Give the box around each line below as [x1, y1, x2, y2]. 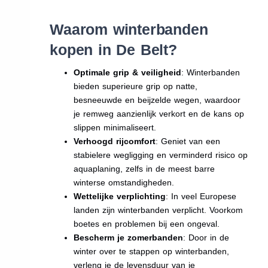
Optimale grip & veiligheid [74, 67, 182, 77]
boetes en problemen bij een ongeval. [74, 218, 220, 229]
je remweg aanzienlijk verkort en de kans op [74, 108, 245, 118]
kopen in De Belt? [50, 41, 177, 58]
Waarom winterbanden [50, 20, 208, 38]
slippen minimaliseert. [74, 122, 157, 132]
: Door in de [183, 232, 230, 242]
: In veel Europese [166, 191, 237, 201]
